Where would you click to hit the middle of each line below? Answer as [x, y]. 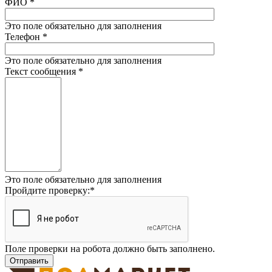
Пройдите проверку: [47, 190]
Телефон [24, 36]
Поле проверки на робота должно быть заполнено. [110, 248]
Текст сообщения [42, 71]
